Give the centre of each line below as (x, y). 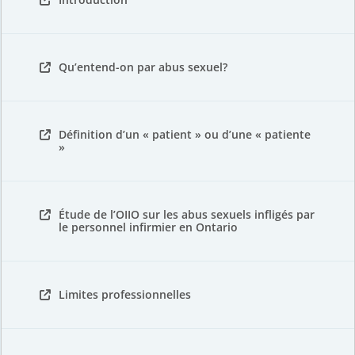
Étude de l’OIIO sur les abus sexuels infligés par (187, 214)
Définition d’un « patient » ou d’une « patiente (185, 134)
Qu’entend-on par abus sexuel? (143, 67)
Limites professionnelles (125, 294)
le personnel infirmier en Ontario (148, 227)
